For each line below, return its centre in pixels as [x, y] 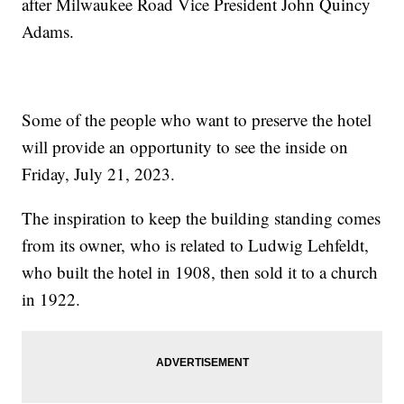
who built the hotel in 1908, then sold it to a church [200, 271]
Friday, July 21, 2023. [99, 173]
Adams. [48, 31]
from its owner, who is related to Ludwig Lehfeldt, [196, 244]
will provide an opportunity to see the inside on [185, 146]
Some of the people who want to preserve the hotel [197, 119]
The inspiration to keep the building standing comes [202, 217]
